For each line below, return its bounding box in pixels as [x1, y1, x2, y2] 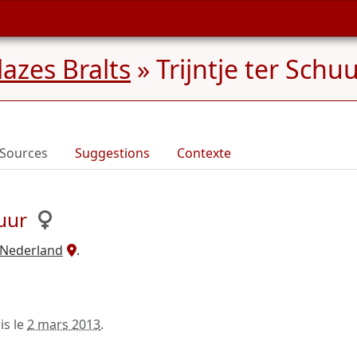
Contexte [177, 144, 231, 162]
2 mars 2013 [27, 316, 100, 333]
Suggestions [75, 144, 150, 162]
